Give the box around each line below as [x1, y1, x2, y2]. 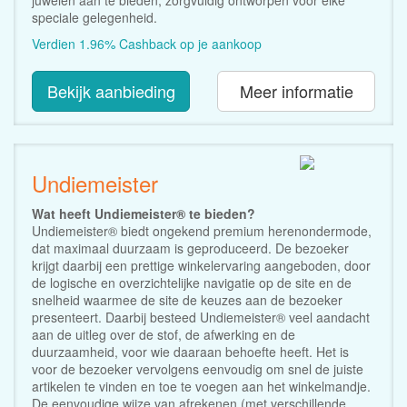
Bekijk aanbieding [47, 78, 175, 103]
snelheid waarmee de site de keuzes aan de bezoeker [32, 290, 342, 309]
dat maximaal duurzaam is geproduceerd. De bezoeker [32, 238, 349, 257]
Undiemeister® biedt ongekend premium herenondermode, [32, 221, 372, 240]
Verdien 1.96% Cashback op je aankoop [32, 34, 262, 53]
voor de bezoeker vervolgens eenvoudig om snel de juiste [32, 359, 363, 378]
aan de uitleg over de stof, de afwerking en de [32, 324, 295, 343]
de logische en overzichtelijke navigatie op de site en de [32, 273, 352, 292]
